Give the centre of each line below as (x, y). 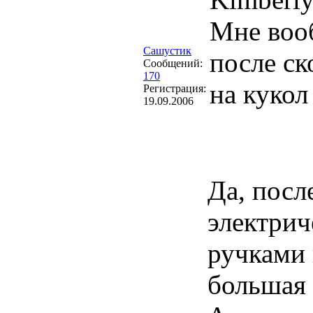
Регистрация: (175, 88)
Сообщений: (173, 63)
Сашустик (167, 51)
